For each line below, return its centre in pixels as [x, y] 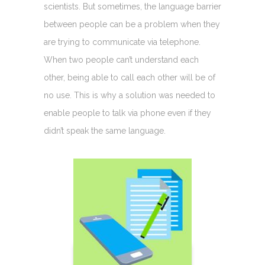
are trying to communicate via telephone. [122, 42]
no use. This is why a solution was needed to [130, 95]
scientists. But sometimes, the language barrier [132, 6]
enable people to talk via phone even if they [127, 113]
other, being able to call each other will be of [130, 77]
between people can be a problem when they [132, 24]
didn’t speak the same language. [105, 130]
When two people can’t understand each [121, 59]
